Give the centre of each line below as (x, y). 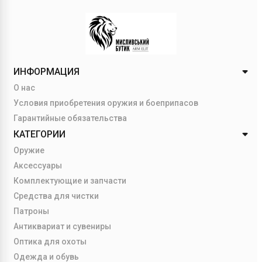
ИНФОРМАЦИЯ (46, 72)
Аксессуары (38, 166)
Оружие (29, 150)
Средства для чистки (56, 196)
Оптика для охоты (50, 242)
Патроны (31, 211)
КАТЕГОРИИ (39, 134)
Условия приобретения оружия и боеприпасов (106, 103)
